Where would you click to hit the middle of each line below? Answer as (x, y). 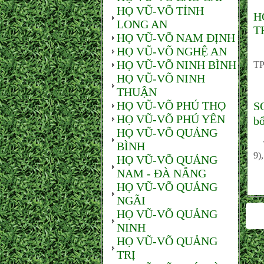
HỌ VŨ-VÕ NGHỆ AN (172, 51)
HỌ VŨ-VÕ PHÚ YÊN (171, 119)
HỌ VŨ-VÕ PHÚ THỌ (171, 105)
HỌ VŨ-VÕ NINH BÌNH (176, 65)
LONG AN (142, 24)
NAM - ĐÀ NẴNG (161, 173)
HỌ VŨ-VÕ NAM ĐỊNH (176, 38)
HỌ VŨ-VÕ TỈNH (160, 11)
